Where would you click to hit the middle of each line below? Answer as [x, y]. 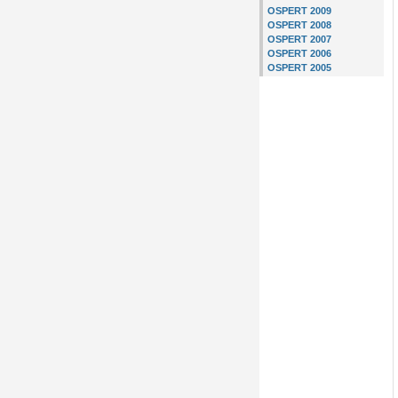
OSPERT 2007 [299, 40]
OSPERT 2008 [299, 25]
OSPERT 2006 [299, 54]
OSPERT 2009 [299, 11]
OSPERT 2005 [299, 68]
